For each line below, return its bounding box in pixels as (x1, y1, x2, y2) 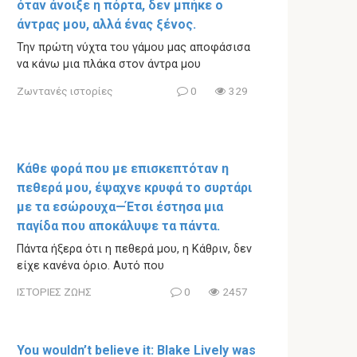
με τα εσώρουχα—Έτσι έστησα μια (17, 198, 223, 214)
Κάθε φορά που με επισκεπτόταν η (17, 160, 229, 176)
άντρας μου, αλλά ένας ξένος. (17, 17, 196, 32)
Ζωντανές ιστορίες (17, 84, 113, 97)
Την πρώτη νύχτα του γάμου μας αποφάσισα (17, 41, 250, 54)
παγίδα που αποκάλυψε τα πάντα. (17, 218, 220, 233)
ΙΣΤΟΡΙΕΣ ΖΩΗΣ (17, 285, 92, 299)
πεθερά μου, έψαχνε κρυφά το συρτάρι (17, 179, 252, 195)
